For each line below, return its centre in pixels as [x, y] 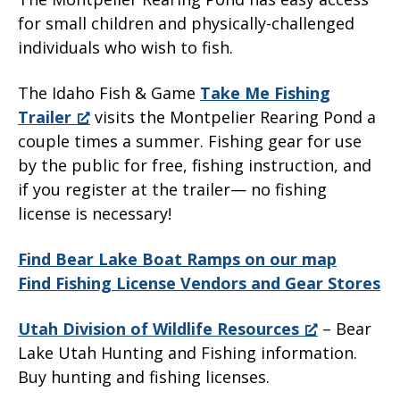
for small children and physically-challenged [186, 24]
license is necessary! [95, 214]
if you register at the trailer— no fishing [172, 190]
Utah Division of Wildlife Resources [158, 329]
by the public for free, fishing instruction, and [195, 166]
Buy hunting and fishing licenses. [144, 377]
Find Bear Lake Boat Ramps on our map [177, 259]
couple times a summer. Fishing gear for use [190, 142]
